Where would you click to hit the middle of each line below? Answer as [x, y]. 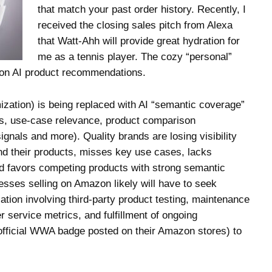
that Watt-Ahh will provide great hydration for [139, 41]
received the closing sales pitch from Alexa [135, 25]
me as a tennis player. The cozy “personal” [135, 57]
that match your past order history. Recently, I [142, 10]
